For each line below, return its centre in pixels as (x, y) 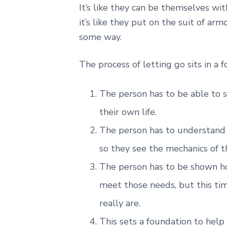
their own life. (128, 112)
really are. (120, 203)
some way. (100, 37)
